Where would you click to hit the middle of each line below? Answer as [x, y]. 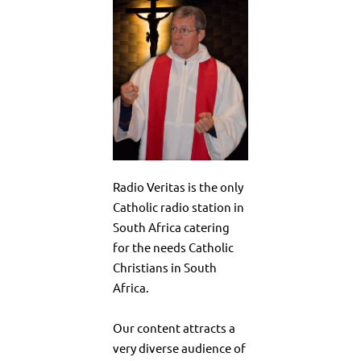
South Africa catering [171, 227]
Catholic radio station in [178, 207]
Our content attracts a [174, 328]
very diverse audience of [179, 348]
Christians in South [165, 268]
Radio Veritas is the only [178, 187]
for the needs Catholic [173, 247]
